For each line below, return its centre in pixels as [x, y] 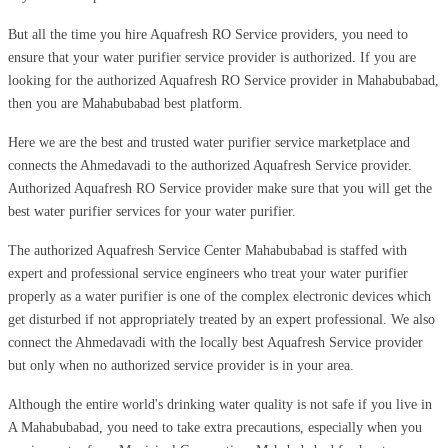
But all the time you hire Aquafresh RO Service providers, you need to [208, 34]
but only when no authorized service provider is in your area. [181, 365]
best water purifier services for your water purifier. [152, 211]
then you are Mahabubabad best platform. [125, 103]
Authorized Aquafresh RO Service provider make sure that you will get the [220, 188]
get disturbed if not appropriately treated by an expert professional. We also [221, 319]
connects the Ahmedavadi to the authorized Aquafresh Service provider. [210, 165]
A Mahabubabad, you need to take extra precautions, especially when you [215, 427]
